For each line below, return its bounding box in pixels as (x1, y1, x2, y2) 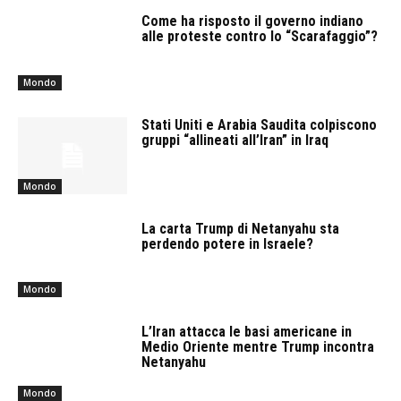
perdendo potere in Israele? (141, 235, 314, 252)
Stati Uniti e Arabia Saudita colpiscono (141, 116, 378, 134)
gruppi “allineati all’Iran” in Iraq (141, 132, 329, 149)
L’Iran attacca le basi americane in (141, 323, 353, 341)
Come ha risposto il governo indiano (141, 13, 364, 30)
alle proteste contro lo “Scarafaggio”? (141, 28, 379, 46)
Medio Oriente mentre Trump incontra (141, 338, 375, 356)
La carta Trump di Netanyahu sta (141, 219, 340, 237)
